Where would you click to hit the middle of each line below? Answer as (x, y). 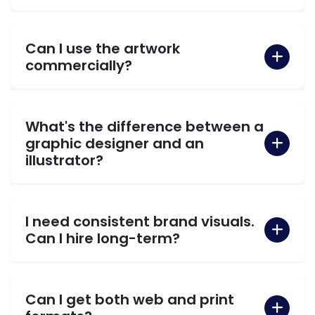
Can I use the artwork (103, 48)
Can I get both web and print (130, 299)
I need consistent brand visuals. (140, 221)
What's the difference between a (144, 126)
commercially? (79, 65)
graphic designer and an (115, 143)
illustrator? (64, 160)
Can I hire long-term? (103, 238)
